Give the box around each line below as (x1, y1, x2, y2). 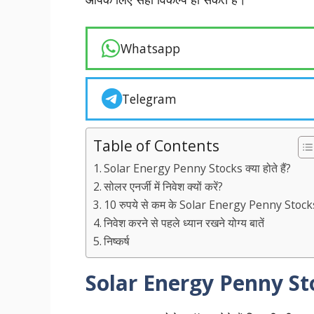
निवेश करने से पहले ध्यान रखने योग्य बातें (104, 215, 265, 231)
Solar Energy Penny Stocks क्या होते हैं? (104, 161, 292, 177)
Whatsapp (121, 40, 180, 57)
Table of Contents (93, 135, 219, 156)
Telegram (122, 90, 177, 108)
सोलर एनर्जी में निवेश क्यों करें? (104, 179, 224, 195)
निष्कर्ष (104, 233, 130, 250)
